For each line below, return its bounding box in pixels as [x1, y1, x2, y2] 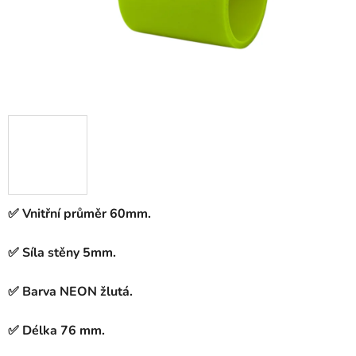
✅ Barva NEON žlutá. [8, 283, 133, 301]
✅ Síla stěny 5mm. [8, 244, 116, 262]
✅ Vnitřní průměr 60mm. [8, 205, 151, 223]
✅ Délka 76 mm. [8, 322, 105, 340]
